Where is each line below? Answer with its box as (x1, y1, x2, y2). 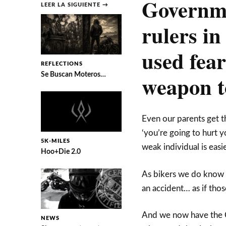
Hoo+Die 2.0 (40, 148, 81, 155)
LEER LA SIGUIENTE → (40, 2, 108, 8)
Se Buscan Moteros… (40, 71, 106, 78)
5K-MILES (40, 138, 70, 144)
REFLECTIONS (40, 61, 83, 67)
